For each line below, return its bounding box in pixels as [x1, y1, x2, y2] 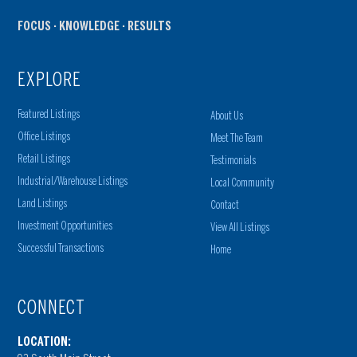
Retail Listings [18, 152, 71, 167]
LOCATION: [18, 334, 72, 350]
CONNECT [18, 296, 86, 320]
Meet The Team [210, 131, 264, 146]
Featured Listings [18, 108, 80, 122]
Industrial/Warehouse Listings [18, 175, 128, 189]
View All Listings [210, 221, 270, 235]
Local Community [210, 176, 275, 190]
